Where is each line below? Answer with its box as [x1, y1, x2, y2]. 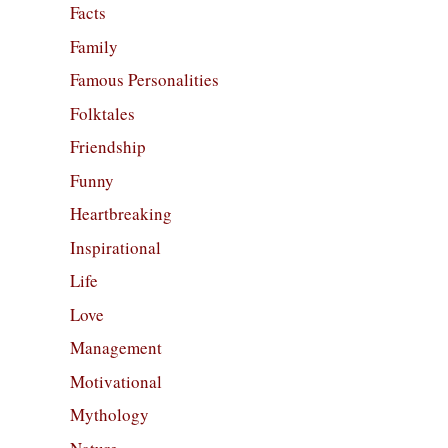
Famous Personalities [70, 68, 219, 92]
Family [70, 34, 118, 58]
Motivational [70, 369, 162, 393]
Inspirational [70, 235, 161, 259]
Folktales [70, 101, 135, 125]
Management [70, 336, 162, 360]
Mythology [70, 403, 149, 427]
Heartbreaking [70, 202, 172, 226]
